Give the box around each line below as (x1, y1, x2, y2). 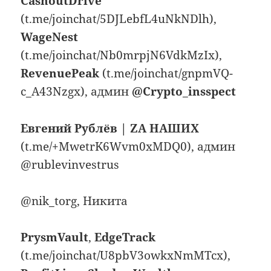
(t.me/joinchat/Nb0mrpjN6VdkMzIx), (21, 47, 223, 64)
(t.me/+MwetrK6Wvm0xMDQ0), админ (21, 138, 236, 154)
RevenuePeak (21, 65, 100, 82)
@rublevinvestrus (21, 156, 120, 172)
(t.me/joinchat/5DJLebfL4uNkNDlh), (21, 11, 217, 27)
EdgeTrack (94, 229, 156, 246)
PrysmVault (21, 229, 89, 246)
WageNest (21, 29, 79, 45)
